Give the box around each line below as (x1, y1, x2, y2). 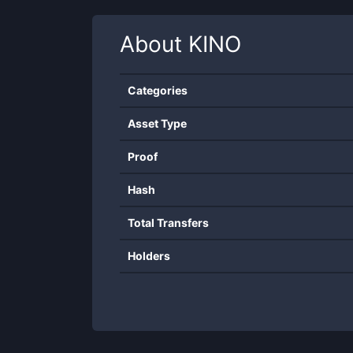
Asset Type (128, 117, 187, 130)
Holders (128, 249, 170, 262)
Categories (128, 84, 188, 97)
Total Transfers (128, 216, 209, 229)
